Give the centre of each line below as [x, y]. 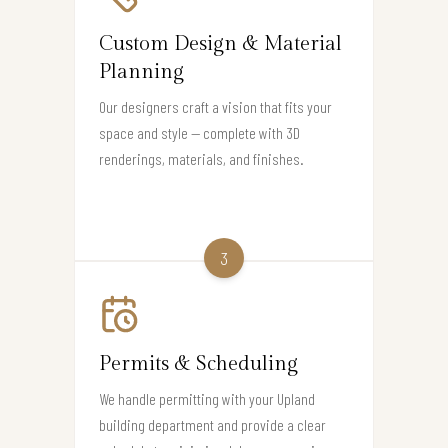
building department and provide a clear [212, 424]
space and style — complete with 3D [199, 132]
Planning [141, 71]
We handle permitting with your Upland [207, 398]
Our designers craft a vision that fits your [215, 106]
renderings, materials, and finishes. [201, 158]
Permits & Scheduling [198, 363]
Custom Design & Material [220, 43]
